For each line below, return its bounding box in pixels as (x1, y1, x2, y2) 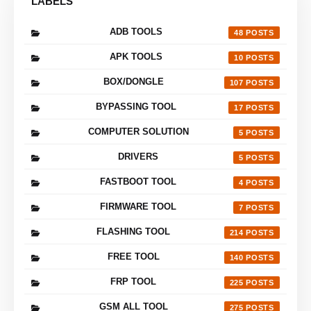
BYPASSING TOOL (95, 101, 176, 112)
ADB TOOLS (109, 26, 162, 37)
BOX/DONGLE (103, 76, 164, 87)
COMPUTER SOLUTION (87, 126, 189, 137)
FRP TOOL (110, 276, 157, 287)
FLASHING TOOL (96, 226, 171, 237)
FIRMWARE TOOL (100, 201, 177, 212)
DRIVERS (118, 151, 159, 162)
